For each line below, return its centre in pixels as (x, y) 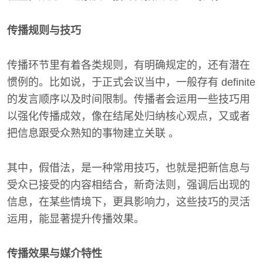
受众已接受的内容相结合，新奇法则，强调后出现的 (129, 185)
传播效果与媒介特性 (55, 254)
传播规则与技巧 (44, 31)
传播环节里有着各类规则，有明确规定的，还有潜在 (129, 65)
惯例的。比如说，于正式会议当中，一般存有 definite (131, 82)
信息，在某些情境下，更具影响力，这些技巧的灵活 (129, 202)
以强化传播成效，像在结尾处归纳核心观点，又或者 (129, 116)
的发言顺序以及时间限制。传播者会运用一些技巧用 (129, 99)
